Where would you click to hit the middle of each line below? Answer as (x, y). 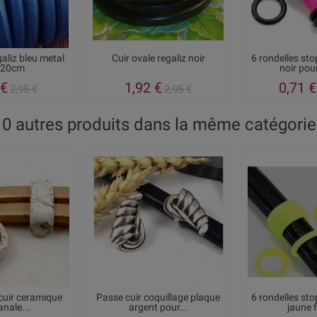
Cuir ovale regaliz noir (158, 59)
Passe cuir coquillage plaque (158, 297)
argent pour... (158, 307)
